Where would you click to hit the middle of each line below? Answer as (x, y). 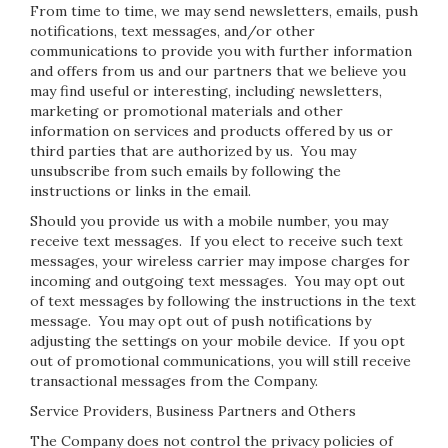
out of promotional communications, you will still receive (220, 361)
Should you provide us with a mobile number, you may (209, 221)
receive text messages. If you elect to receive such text (216, 241)
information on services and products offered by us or (211, 131)
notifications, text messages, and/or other (172, 31)
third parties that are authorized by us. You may (193, 151)
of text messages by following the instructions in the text (223, 301)
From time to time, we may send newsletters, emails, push (224, 11)
